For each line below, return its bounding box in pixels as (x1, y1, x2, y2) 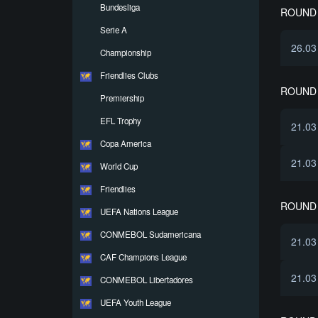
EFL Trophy (100, 115, 141, 126)
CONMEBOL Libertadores (100, 274, 193, 285)
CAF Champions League (100, 251, 187, 263)
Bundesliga (100, 1, 140, 13)
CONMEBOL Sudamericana (100, 229, 201, 240)
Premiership (100, 92, 144, 104)
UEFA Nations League (100, 206, 178, 217)
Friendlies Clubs (100, 70, 158, 81)
